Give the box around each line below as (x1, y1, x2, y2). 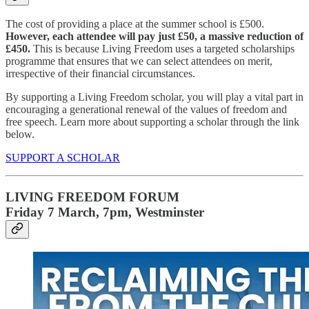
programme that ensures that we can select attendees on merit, (6, 55, 272, 68)
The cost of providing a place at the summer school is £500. (6, 18, 264, 30)
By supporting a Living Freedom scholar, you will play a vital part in (6, 91, 303, 103)
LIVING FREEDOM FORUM (6, 190, 179, 205)
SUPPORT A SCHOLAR (6, 152, 120, 164)
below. (6, 128, 34, 141)
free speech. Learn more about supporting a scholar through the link (6, 116, 299, 128)
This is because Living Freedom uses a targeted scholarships (33, 43, 295, 55)
